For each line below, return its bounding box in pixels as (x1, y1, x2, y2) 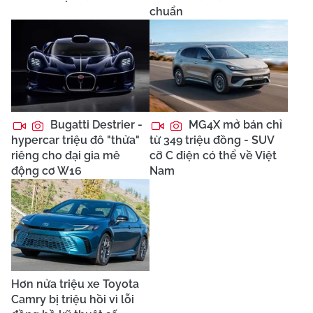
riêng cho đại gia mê (11, 148, 120, 162)
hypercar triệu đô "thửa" (11, 133, 140, 147)
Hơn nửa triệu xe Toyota (11, 277, 139, 291)
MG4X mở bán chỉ (186, 117, 282, 131)
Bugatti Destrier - (48, 117, 143, 131)
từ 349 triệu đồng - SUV (150, 133, 274, 147)
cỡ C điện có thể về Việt (150, 148, 277, 162)
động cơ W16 (11, 163, 82, 177)
